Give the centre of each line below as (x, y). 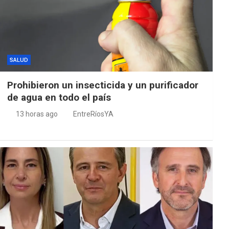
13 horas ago (37, 114)
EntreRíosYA (93, 114)
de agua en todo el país (59, 97)
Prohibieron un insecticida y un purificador (102, 85)
